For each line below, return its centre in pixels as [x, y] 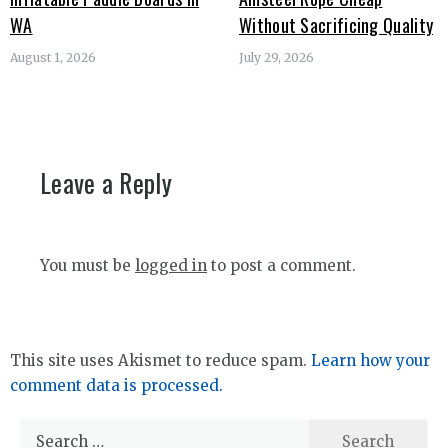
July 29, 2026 [276, 57]
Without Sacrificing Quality [336, 24]
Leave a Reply [106, 182]
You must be [87, 265]
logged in [171, 265]
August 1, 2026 [53, 57]
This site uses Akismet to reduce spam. [160, 360]
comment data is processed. [116, 385]
